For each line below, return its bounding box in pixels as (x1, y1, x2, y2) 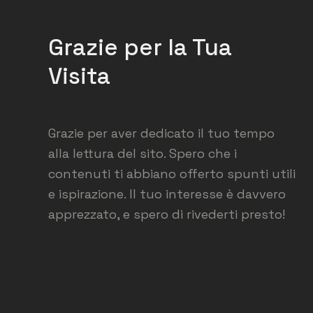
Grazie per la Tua (48, 32, 233, 62)
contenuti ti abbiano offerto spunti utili (48, 165, 296, 182)
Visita (48, 61, 111, 91)
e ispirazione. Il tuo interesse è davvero (48, 185, 286, 202)
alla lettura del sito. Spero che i (48, 145, 238, 161)
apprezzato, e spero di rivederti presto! (48, 205, 286, 222)
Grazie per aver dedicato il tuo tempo (48, 124, 275, 141)
